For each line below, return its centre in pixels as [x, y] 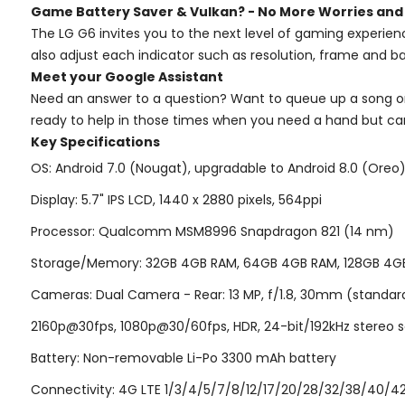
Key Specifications [95, 141]
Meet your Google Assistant [127, 76]
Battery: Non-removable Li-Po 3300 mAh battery [184, 358]
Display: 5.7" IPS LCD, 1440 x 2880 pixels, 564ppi [176, 199]
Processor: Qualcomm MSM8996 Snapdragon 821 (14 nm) [212, 231]
